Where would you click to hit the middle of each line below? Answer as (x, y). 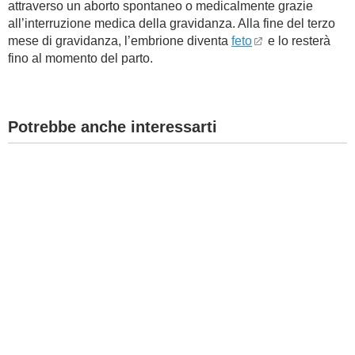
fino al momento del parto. (80, 58)
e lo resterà (298, 41)
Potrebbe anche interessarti (113, 127)
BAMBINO (37, 29)
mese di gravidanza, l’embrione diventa (120, 41)
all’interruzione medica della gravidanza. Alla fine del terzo (172, 23)
